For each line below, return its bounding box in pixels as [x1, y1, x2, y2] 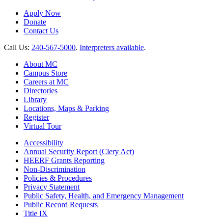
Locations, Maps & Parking [24, 104, 109, 112]
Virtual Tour [24, 121, 61, 130]
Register [24, 112, 49, 121]
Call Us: [4, 43, 31, 52]
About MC [24, 59, 57, 68]
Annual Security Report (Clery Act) [24, 147, 134, 156]
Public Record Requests [24, 200, 98, 209]
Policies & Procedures [24, 173, 92, 182]
